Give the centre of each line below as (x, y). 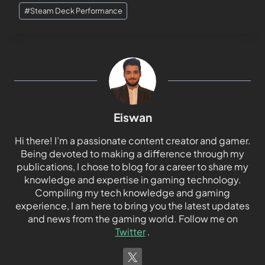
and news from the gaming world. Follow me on (132, 219)
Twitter (130, 232)
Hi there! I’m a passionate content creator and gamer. (132, 141)
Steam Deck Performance (76, 11)
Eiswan (132, 117)
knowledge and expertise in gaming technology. (132, 180)
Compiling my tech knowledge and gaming (132, 193)
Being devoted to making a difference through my (132, 154)
